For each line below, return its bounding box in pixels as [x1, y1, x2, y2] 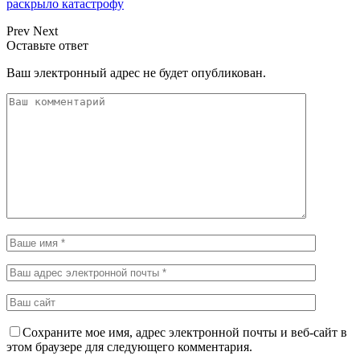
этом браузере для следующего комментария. [6, 339, 252, 354]
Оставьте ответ [6, 38, 88, 52]
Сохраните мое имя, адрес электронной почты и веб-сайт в [22, 325, 347, 339]
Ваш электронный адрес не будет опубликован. [6, 65, 266, 80]
